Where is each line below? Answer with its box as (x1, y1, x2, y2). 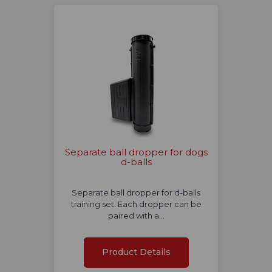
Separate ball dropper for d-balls (72, 188, 200, 198)
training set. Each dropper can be (70, 199, 202, 209)
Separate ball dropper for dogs (64, 146, 208, 158)
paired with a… (107, 211, 165, 221)
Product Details (101, 246, 171, 258)
